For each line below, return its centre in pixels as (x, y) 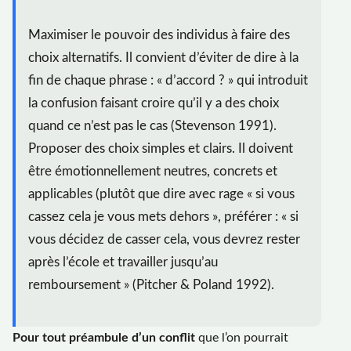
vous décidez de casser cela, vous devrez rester (164, 239)
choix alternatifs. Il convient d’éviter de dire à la (163, 57)
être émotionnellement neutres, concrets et (153, 171)
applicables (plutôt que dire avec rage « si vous (161, 194)
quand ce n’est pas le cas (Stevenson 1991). (152, 125)
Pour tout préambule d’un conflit (104, 338)
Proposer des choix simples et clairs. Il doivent (161, 148)
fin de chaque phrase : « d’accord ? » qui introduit (168, 80)
